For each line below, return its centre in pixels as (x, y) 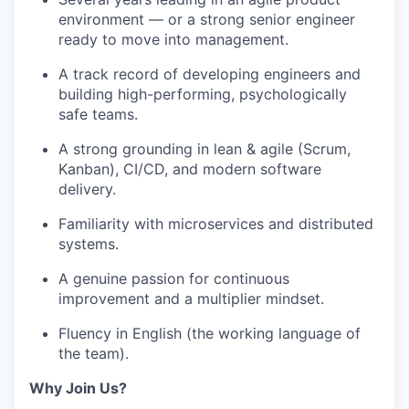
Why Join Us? (78, 388)
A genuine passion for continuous (174, 278)
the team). (94, 353)
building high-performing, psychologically (203, 94)
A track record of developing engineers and (210, 74)
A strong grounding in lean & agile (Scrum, (204, 149)
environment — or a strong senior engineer (207, 19)
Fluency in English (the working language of (210, 333)
